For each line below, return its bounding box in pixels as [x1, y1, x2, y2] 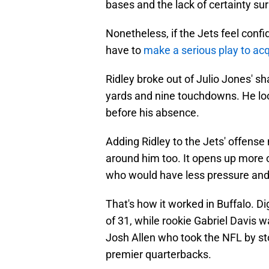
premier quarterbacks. [106, 248, 211, 261]
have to [106, 44, 144, 57]
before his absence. [106, 106, 199, 119]
